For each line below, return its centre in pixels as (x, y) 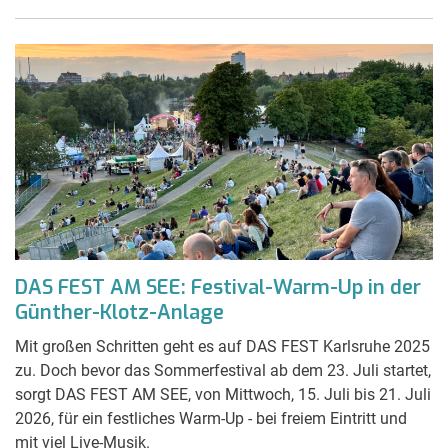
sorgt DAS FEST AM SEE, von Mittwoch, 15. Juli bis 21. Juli (223, 394)
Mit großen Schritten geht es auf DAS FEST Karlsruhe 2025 (222, 346)
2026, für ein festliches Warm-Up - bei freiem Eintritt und (211, 418)
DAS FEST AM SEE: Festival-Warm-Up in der (218, 287)
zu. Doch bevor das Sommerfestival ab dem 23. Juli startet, (223, 370)
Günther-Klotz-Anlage (119, 312)
